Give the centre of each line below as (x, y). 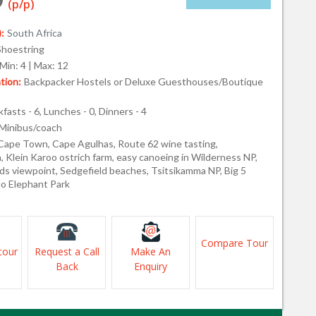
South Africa (35, 33)
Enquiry (151, 266)
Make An (151, 251)
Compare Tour (235, 243)
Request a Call (67, 251)
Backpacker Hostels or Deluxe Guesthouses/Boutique (144, 81)
